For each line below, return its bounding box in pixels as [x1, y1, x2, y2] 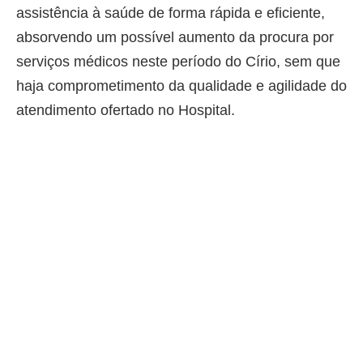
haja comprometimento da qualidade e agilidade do [16, 78, 347, 95]
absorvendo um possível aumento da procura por [16, 29, 334, 46]
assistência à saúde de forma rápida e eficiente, [16, 5, 325, 22]
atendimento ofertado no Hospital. [16, 102, 235, 119]
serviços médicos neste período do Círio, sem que [16, 53, 340, 70]
